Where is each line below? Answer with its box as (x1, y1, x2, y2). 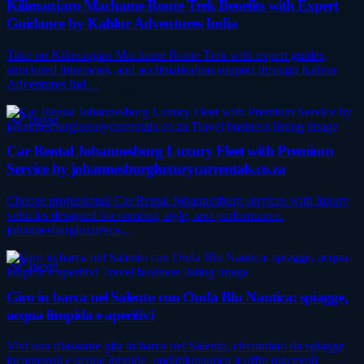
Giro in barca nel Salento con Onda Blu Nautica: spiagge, (6, 288, 348, 305)
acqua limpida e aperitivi (6, 305, 154, 323)
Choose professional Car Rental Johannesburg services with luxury (6, 193, 349, 207)
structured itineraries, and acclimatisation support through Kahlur (6, 62, 337, 76)
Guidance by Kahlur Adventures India (6, 14, 238, 32)
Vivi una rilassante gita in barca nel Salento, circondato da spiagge (6, 339, 344, 353)
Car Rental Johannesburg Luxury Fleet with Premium (6, 142, 334, 160)
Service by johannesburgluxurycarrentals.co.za (6, 160, 285, 178)
